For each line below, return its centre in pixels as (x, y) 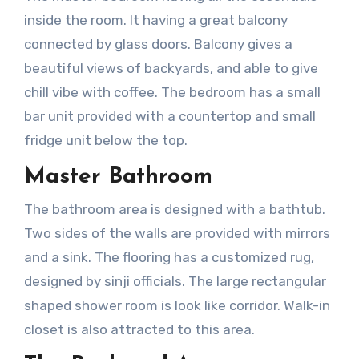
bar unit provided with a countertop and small (169, 117)
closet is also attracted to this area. (139, 329)
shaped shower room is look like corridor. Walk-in (177, 305)
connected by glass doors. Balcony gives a (158, 44)
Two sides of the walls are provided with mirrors (177, 233)
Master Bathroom (118, 177)
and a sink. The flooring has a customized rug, (169, 257)
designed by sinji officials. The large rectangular (175, 281)
